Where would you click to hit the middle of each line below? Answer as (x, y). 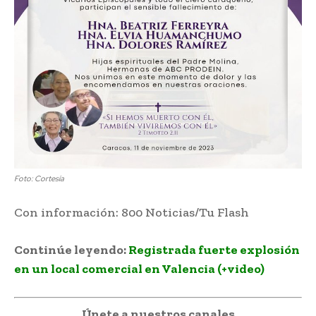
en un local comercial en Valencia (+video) (139, 268)
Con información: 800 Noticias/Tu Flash (132, 212)
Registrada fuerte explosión (214, 249)
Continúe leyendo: (71, 249)
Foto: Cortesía (39, 178)
